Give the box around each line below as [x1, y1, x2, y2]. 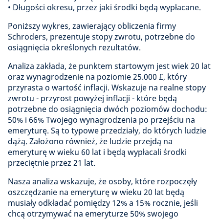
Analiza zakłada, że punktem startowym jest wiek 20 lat [8, 61, 211, 72]
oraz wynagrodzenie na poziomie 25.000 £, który [8, 71, 187, 83]
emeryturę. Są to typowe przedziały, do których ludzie [8, 125, 206, 136]
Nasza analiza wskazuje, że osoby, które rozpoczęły [8, 176, 197, 187]
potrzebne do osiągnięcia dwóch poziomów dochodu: [8, 104, 207, 115]
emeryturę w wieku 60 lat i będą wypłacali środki [8, 147, 187, 158]
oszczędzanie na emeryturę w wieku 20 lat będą [8, 187, 184, 198]
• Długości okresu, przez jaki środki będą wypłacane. [8, 2, 201, 13]
